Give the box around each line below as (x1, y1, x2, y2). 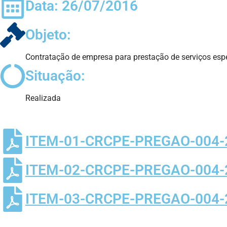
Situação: (25, 67, 85, 84)
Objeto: (25, 26, 71, 43)
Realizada (25, 93, 61, 103)
